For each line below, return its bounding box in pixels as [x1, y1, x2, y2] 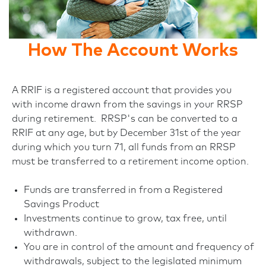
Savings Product [24, 199, 99, 209]
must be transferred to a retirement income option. [12, 157, 249, 166]
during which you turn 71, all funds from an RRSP [12, 142, 236, 152]
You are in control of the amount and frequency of [24, 242, 254, 252]
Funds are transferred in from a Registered [24, 185, 223, 195]
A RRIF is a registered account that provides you [12, 85, 232, 95]
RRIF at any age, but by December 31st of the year [12, 128, 241, 138]
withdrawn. [24, 228, 77, 237]
